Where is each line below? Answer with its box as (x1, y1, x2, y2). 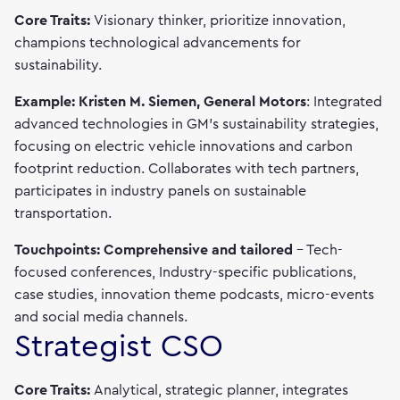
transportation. (14, 206, 112, 221)
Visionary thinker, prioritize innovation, (94, 13, 346, 28)
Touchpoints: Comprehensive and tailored (14, 243, 296, 257)
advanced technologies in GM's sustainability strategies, (14, 117, 379, 131)
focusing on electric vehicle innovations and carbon (14, 139, 353, 154)
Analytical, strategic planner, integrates (94, 383, 348, 397)
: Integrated (306, 95, 382, 109)
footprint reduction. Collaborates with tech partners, (14, 162, 359, 176)
